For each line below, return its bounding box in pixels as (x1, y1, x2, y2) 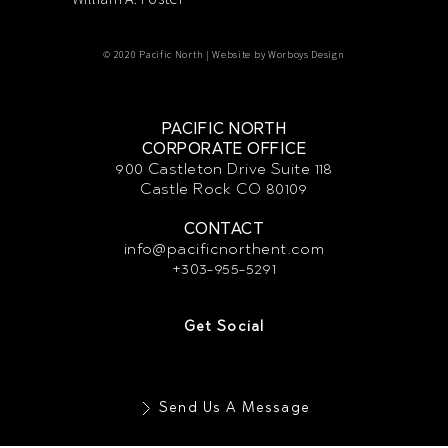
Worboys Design (267, 48, 345, 62)
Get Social (183, 318, 265, 336)
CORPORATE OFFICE (141, 139, 307, 159)
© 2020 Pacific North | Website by (103, 48, 268, 62)
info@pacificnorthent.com (123, 239, 325, 259)
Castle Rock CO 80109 (140, 179, 308, 199)
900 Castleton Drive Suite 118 (115, 159, 333, 179)
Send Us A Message (159, 399, 310, 417)
